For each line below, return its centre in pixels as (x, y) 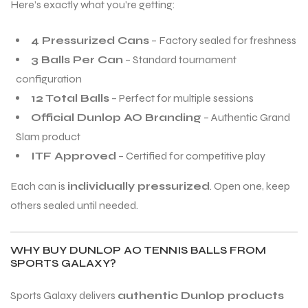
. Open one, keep (250, 186)
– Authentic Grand (246, 118)
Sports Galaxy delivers (64, 296)
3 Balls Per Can (77, 60)
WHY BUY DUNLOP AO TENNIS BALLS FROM (138, 250)
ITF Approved (74, 156)
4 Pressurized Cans (90, 41)
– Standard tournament (180, 60)
